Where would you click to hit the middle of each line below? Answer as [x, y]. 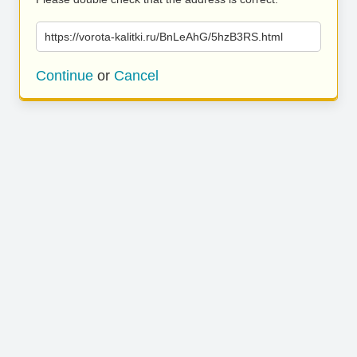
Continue [65, 76]
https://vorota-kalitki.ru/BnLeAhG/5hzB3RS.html [164, 37]
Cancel [136, 76]
